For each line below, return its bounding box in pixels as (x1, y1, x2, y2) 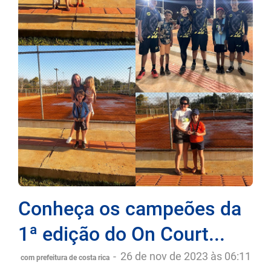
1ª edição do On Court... (18, 222, 225, 246)
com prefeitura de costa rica (20, 253, 111, 262)
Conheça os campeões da (18, 197, 241, 220)
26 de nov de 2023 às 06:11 (120, 249, 251, 263)
